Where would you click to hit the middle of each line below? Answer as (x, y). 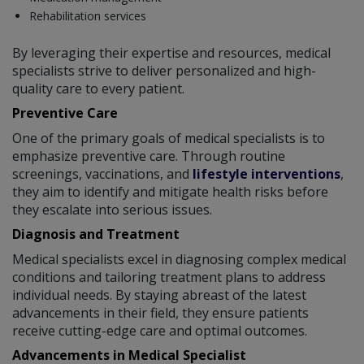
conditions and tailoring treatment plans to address (169, 277)
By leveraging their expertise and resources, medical (171, 52)
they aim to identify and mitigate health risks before (170, 191)
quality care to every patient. (98, 88)
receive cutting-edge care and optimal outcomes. (160, 330)
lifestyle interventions (266, 173)
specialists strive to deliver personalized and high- (164, 70)
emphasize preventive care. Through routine (149, 156)
